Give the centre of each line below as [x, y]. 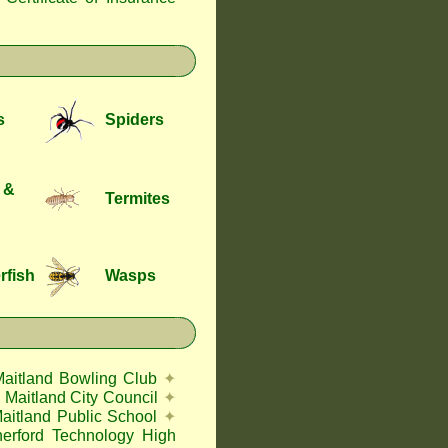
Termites [137, 198]
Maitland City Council [81, 397]
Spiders [134, 119]
